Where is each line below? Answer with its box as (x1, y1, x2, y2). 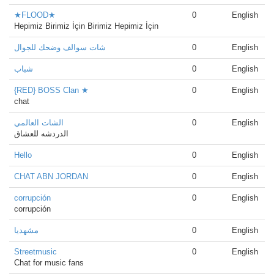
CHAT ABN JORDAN (14, 172, 88, 181)
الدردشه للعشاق (14, 129, 68, 138)
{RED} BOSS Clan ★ (14, 86, 89, 95)
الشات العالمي (14, 118, 64, 127)
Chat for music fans (14, 258, 84, 267)
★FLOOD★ (14, 10, 56, 20)
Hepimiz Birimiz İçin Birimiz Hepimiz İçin (14, 21, 158, 31)
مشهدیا (14, 226, 39, 235)
